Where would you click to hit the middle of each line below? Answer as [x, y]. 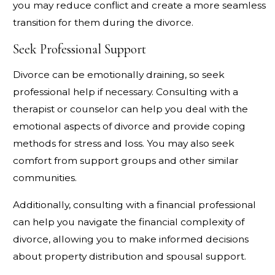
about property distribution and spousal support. [129, 256]
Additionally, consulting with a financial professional [134, 204]
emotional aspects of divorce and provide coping [129, 126]
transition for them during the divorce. [103, 23]
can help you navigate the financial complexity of [128, 222]
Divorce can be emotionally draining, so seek [118, 75]
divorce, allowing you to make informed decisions [130, 239]
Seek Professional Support [79, 49]
